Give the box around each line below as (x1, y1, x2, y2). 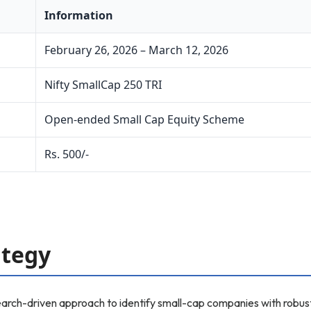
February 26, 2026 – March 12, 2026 (44, 42, 228, 58)
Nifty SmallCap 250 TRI (44, 77, 162, 92)
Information (44, 8, 113, 23)
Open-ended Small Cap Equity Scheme (44, 112, 244, 127)
